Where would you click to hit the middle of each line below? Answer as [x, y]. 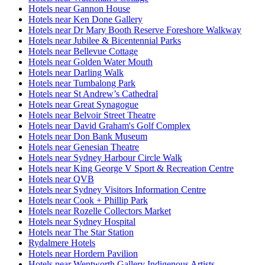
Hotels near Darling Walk [76, 73]
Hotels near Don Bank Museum [88, 137]
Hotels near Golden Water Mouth [91, 62]
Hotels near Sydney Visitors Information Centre [117, 190]
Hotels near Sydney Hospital [82, 222]
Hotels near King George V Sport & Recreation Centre [131, 169]
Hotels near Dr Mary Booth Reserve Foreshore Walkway [135, 30]
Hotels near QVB [61, 179]
